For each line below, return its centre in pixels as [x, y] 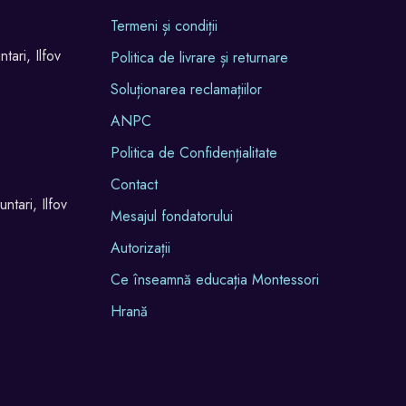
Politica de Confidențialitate [194, 153]
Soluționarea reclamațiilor [186, 90]
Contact [134, 185]
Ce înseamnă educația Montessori [215, 280]
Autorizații [140, 248]
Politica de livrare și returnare [199, 58]
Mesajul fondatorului [172, 217]
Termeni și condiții [164, 26]
